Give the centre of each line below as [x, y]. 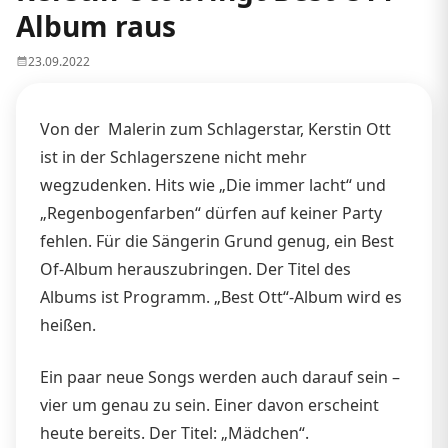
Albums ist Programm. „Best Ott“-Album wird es [221, 296]
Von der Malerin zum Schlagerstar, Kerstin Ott [215, 128]
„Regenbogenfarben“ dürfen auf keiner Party [211, 212]
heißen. [68, 324]
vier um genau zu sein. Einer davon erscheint [209, 404]
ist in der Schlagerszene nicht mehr [173, 156]
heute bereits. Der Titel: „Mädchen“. [174, 432]
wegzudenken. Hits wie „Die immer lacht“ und [213, 184]
